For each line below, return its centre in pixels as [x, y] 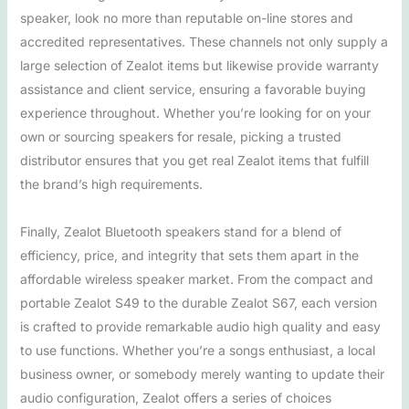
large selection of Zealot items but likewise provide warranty [199, 65]
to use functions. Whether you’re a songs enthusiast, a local [197, 350]
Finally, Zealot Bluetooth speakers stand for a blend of [180, 231]
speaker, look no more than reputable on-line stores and [186, 18]
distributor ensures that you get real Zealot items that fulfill [194, 160]
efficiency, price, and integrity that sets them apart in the [189, 255]
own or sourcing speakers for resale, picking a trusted [180, 136]
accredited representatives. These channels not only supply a [204, 42]
